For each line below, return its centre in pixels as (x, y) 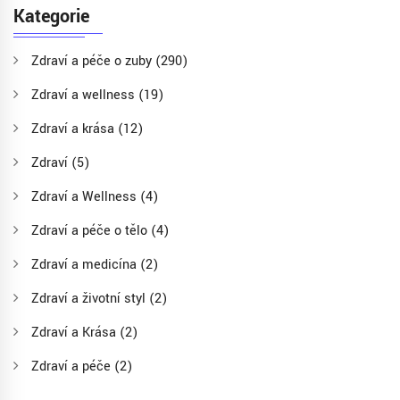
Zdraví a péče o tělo (91, 231)
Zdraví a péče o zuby (93, 62)
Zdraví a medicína (86, 265)
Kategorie (51, 17)
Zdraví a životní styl (90, 299)
